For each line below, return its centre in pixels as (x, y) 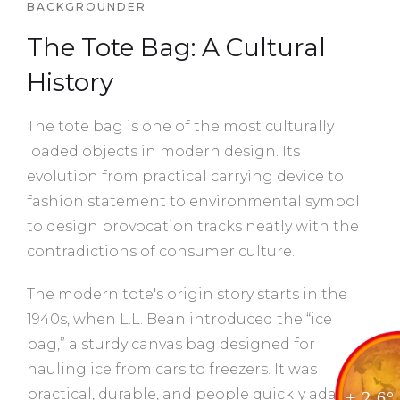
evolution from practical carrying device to (185, 176)
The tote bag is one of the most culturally (180, 126)
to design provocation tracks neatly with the (193, 226)
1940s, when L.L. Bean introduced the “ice (179, 319)
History (70, 82)
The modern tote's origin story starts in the (187, 294)
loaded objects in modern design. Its (163, 151)
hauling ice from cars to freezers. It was (172, 369)
